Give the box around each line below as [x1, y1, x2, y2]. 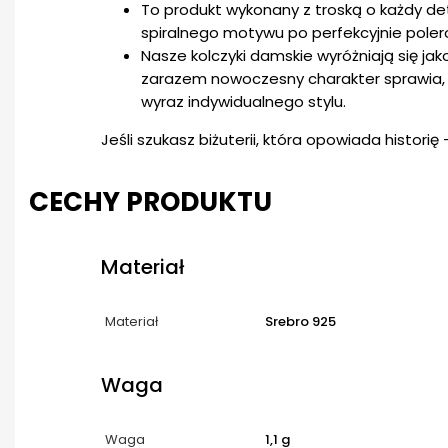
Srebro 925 [265, 311, 336, 331]
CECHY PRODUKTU [29, 184, 272, 221]
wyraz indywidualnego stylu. [141, 90, 346, 112]
